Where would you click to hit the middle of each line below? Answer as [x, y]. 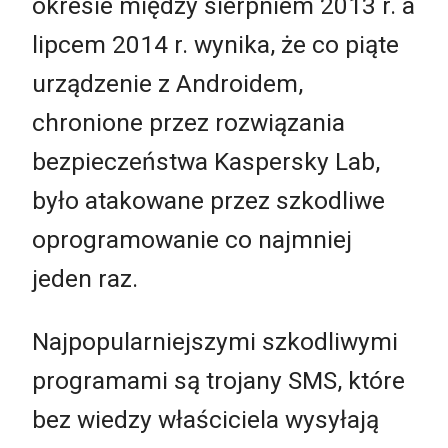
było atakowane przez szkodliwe [208, 200]
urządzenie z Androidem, [167, 83]
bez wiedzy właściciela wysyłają [205, 420]
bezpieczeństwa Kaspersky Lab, [206, 161]
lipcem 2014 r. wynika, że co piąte [215, 44]
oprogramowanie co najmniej [192, 239]
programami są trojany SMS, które [218, 381]
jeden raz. [85, 278]
